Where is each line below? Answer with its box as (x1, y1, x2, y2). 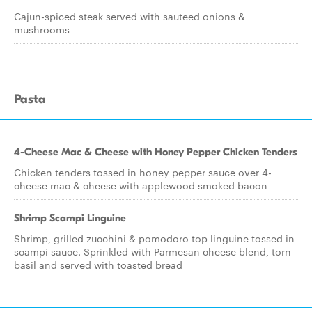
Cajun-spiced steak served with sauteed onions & (14, 9, 245, 23)
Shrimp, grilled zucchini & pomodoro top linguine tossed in (14, 231, 295, 245)
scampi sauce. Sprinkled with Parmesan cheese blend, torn (14, 244, 291, 258)
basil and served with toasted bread (14, 258, 182, 272)
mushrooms (14, 22, 70, 36)
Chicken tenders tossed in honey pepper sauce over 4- (14, 165, 272, 179)
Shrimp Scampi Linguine (14, 212, 126, 224)
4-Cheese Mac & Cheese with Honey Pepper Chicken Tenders (14, 146, 297, 158)
